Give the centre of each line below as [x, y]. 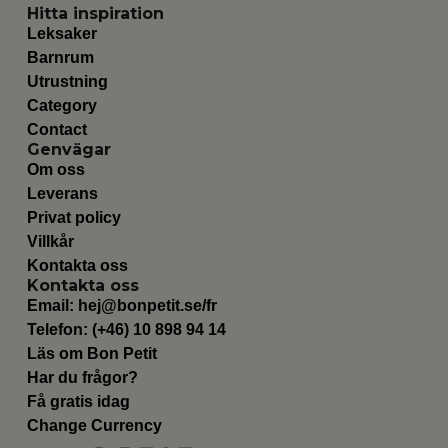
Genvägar [68, 150]
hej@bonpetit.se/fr [147, 306]
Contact [56, 130]
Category [61, 106]
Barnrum [60, 58]
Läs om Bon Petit [91, 354]
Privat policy [73, 218]
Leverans [62, 194]
